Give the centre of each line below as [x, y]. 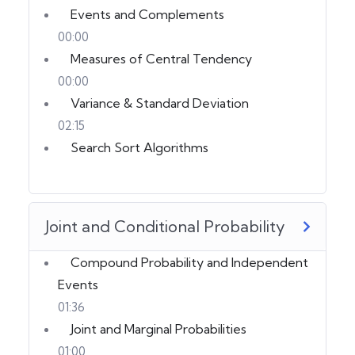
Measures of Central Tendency [161, 58]
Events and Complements [147, 14]
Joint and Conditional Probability [165, 226]
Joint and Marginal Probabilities [158, 328]
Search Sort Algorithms [139, 147]
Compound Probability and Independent [189, 262]
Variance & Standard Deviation [160, 103]
